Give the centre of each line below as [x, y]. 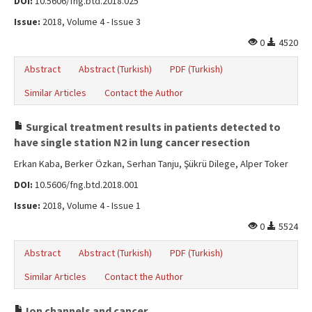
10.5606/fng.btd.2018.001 [86, 185]
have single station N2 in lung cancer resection [132, 142]
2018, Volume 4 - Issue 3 [91, 22]
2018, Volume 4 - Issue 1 [91, 205]
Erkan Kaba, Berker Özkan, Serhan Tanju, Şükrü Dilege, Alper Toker [151, 164]
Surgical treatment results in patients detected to [152, 127]
